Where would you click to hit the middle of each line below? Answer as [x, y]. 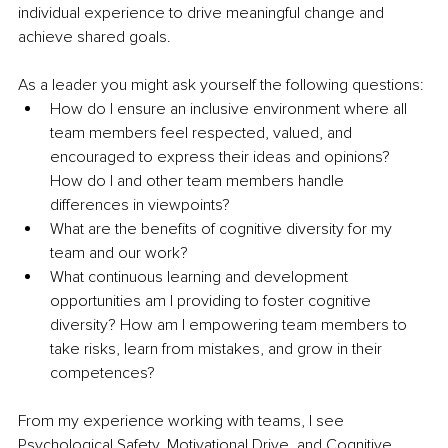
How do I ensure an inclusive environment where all [230, 109]
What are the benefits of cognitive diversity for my [223, 229]
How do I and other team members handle [199, 181]
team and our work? [119, 253]
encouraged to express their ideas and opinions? [222, 157]
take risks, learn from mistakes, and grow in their [218, 349]
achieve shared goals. [94, 37]
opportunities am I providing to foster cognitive [212, 301]
